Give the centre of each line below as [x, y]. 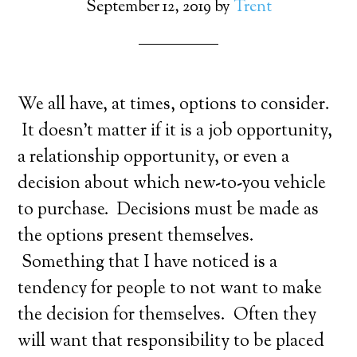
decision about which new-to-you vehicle [172, 184]
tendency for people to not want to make [170, 289]
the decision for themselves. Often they [167, 316]
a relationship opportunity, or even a [154, 158]
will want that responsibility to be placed [171, 342]
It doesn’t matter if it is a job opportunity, [175, 131]
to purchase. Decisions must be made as [169, 210]
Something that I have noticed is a [148, 263]
